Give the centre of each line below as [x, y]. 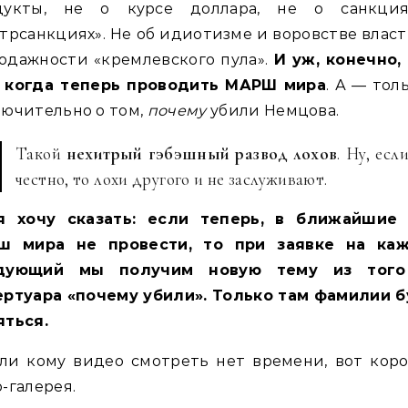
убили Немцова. [273, 111]
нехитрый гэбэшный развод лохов [202, 153]
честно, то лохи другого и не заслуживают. [172, 179]
